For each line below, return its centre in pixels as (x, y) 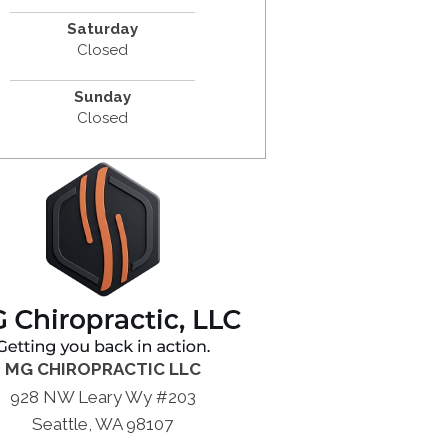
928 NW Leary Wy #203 (102, 396)
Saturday (103, 28)
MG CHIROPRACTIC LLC (102, 368)
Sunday (103, 96)
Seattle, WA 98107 (103, 423)
